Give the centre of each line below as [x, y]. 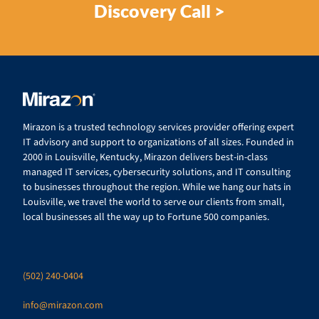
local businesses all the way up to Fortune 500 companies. [146, 218]
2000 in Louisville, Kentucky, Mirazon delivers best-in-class [145, 158]
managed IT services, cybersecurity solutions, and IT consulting [157, 173]
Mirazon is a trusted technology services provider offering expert [158, 128]
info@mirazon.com [63, 306]
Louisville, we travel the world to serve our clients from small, [153, 203]
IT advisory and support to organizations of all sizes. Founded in [158, 143]
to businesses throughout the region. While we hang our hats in [157, 188]
